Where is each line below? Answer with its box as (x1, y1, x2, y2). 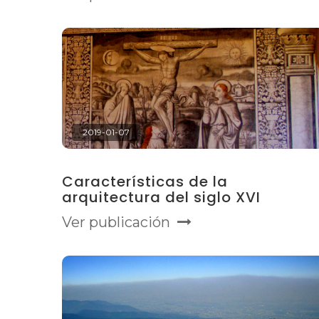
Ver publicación (62, 214, 170, 231)
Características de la (62, 172, 228, 192)
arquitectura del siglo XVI (62, 187, 261, 207)
